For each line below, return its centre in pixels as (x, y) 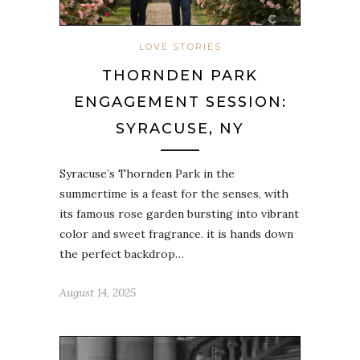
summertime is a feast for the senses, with (174, 194)
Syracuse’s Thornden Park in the (147, 174)
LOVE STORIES (180, 47)
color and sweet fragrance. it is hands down (176, 234)
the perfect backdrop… (122, 254)
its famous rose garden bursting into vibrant (179, 214)
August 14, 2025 (98, 292)
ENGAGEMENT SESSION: (180, 102)
